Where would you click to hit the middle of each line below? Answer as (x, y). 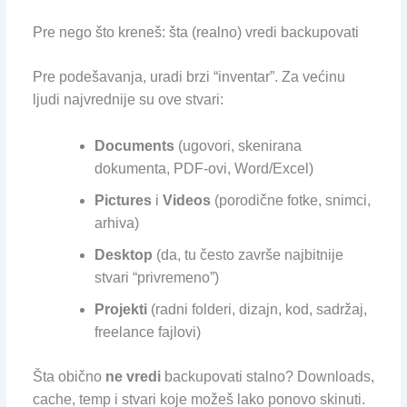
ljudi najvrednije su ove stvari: (128, 100)
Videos (186, 200)
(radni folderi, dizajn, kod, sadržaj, (257, 309)
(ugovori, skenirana (238, 145)
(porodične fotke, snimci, (290, 200)
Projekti (120, 309)
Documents (134, 145)
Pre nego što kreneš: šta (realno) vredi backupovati (195, 33)
